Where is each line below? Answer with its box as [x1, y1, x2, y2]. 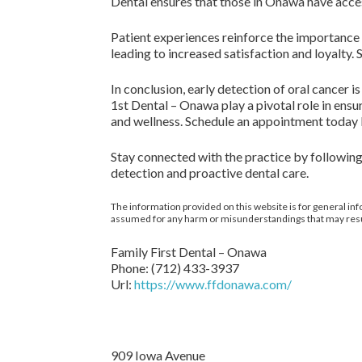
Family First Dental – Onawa [111, 244, 267, 259]
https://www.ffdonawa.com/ [134, 276, 292, 292]
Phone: [111, 260, 151, 276]
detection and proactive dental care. [111, 165, 309, 180]
